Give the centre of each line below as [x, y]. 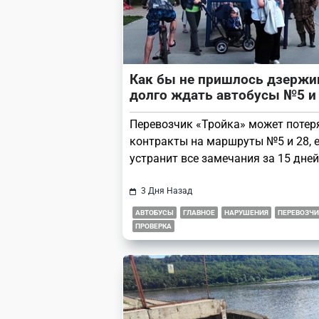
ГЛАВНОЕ [199, 213]
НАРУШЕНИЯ [246, 213]
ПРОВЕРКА [153, 226]
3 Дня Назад [166, 191]
